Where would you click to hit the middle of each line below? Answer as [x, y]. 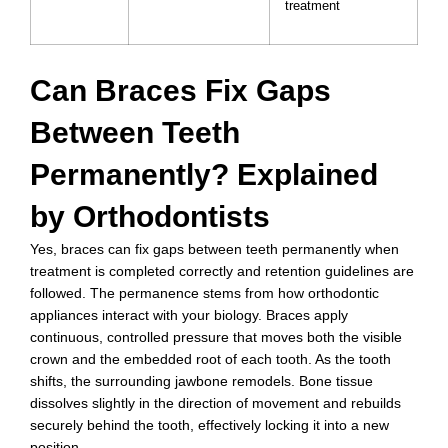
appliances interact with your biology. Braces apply [189, 314]
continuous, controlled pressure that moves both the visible [216, 336]
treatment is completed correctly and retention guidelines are [222, 270]
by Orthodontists [150, 216]
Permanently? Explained [204, 174]
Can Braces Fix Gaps [180, 90]
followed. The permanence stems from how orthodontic [204, 292]
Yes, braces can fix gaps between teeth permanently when [214, 248]
